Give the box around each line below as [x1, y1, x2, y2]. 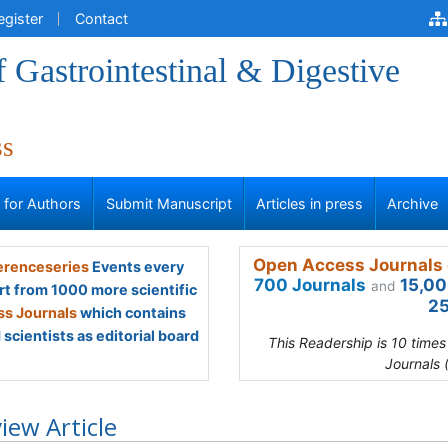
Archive [387, 195, 439, 212]
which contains [77, 304, 186, 321]
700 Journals [254, 275, 366, 295]
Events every [88, 258, 184, 275]
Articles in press [256, 195, 363, 212]
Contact [75, 10, 128, 27]
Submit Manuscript [105, 195, 232, 212]
